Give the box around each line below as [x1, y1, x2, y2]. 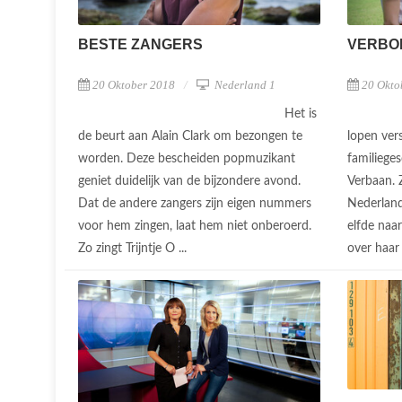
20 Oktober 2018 [92, 77, 175, 92]
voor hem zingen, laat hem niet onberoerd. [78, 219, 311, 232]
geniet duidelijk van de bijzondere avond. [78, 174, 301, 188]
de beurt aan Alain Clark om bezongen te [78, 129, 302, 143]
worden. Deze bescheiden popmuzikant [78, 152, 295, 165]
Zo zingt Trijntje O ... [78, 241, 190, 255]
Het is [284, 107, 317, 120]
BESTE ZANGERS [78, 36, 203, 52]
